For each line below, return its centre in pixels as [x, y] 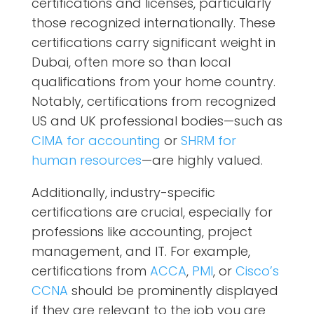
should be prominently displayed [173, 291]
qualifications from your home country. [153, 82]
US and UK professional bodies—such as [157, 121]
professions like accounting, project [142, 232]
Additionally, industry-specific [123, 193]
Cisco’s [257, 271]
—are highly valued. [202, 161]
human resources [86, 161]
